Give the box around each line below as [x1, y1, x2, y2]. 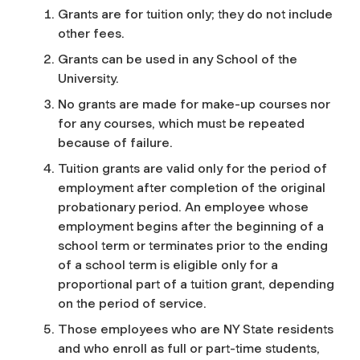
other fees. [58, 25, 128, 41]
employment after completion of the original [58, 179, 325, 195]
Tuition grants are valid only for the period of [58, 160, 327, 176]
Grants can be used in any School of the [58, 51, 297, 67]
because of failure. [58, 134, 176, 150]
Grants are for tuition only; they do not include [58, 6, 333, 22]
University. [58, 70, 122, 86]
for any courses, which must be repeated [58, 115, 305, 131]
